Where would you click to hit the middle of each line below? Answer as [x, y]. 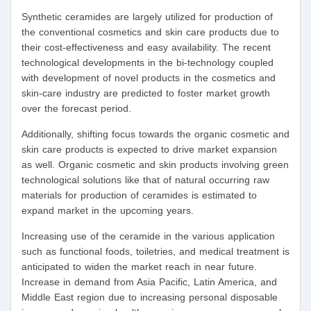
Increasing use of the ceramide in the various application [148, 236]
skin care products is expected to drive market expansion [149, 150]
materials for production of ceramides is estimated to [139, 195]
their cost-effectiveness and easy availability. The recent [146, 48]
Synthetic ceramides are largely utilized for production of [147, 17]
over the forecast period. [76, 109]
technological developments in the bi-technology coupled [148, 63]
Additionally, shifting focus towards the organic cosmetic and [155, 134]
